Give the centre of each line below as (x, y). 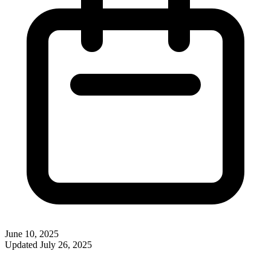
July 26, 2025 (66, 244)
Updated (22, 244)
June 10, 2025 (32, 233)
